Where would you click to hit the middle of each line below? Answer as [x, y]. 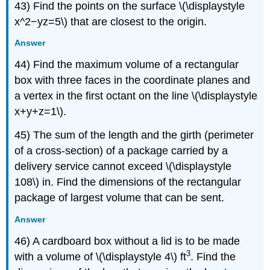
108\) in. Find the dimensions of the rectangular [128, 182]
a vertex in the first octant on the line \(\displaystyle [136, 96]
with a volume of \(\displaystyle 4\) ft [101, 256]
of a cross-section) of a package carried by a [121, 151]
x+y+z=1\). [41, 112]
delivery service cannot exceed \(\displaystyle [123, 167]
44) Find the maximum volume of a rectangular [127, 65]
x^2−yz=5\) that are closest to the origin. [111, 21]
